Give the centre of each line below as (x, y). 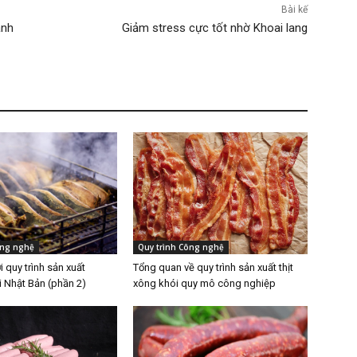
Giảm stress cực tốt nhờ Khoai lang (214, 28)
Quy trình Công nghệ (181, 247)
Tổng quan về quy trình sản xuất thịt (214, 268)
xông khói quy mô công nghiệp (205, 284)
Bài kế (294, 10)
